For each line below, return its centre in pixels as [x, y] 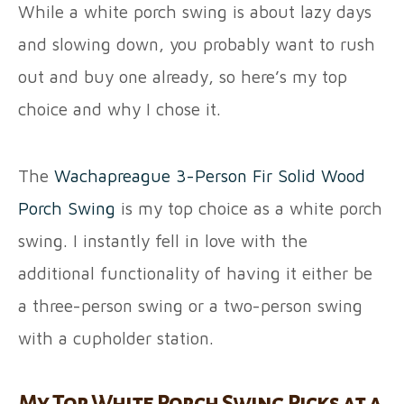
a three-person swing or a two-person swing [190, 305]
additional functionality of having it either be [195, 273]
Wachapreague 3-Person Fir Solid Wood [210, 175]
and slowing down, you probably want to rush [197, 44]
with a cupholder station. [119, 338]
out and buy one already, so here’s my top [183, 76]
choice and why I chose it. [122, 109]
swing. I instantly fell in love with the [163, 240]
